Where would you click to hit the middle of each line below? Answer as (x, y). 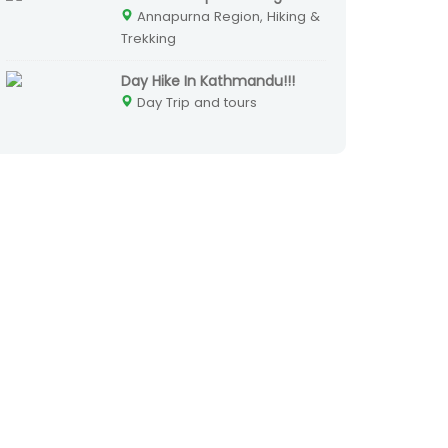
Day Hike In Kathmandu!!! (208, 81)
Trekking (148, 39)
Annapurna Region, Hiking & (226, 17)
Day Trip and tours (195, 103)
